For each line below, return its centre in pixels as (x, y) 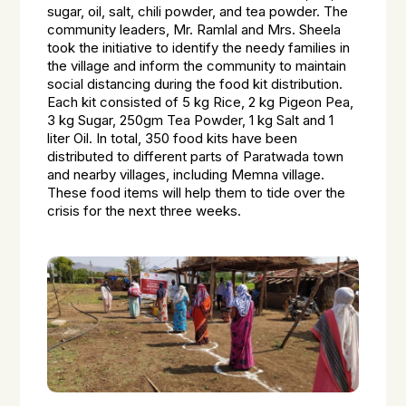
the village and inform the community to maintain (197, 66)
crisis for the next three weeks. (145, 211)
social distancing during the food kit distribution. (195, 84)
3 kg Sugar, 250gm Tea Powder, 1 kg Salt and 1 (191, 121)
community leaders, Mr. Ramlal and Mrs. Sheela (194, 30)
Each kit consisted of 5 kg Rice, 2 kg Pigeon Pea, (201, 102)
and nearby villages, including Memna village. (186, 175)
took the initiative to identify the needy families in (199, 48)
